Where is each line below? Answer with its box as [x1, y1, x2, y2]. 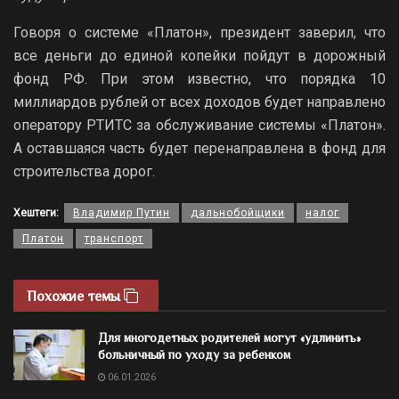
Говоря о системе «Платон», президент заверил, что [13, 23, 386, 41]
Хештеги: [13, 206, 59, 219]
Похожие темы [27, 288, 124, 305]
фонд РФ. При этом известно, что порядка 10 [13, 69, 386, 87]
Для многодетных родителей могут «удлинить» [98, 330, 361, 345]
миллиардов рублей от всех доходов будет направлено [13, 93, 386, 110]
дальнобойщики [191, 206, 285, 219]
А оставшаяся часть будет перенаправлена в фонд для [13, 139, 386, 157]
